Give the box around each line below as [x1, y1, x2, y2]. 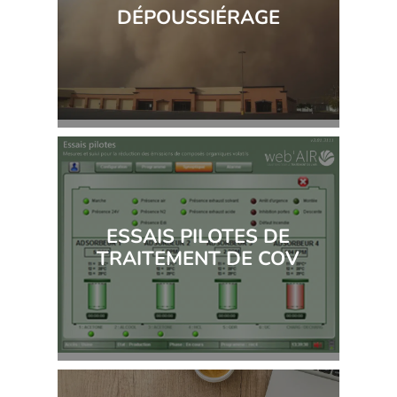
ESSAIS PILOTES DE [106, 223, 291, 251]
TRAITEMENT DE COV [97, 245, 300, 273]
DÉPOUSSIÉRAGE [116, 4, 280, 31]
